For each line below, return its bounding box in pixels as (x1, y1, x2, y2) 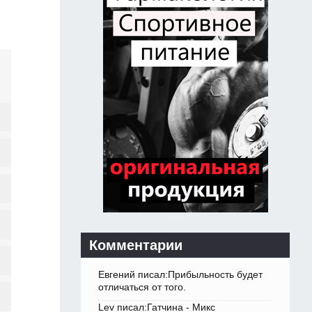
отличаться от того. (98, 281, 186, 293)
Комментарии (89, 237, 182, 253)
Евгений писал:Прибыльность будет (98, 269, 263, 281)
